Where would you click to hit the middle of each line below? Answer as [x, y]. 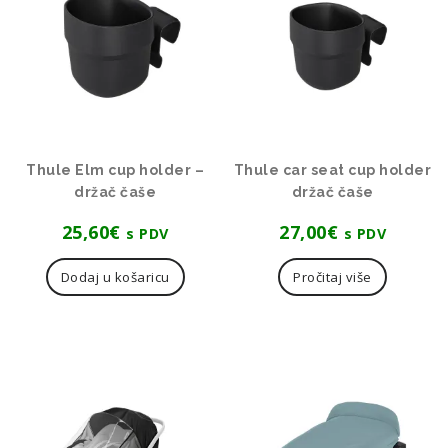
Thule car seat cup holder [332, 170]
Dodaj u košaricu [115, 277]
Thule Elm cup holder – [115, 170]
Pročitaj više [332, 277]
